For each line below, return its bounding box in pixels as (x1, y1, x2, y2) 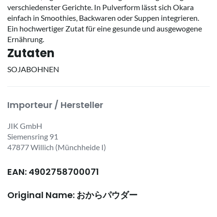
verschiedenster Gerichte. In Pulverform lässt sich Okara (7, 2, 194, 12)
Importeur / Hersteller (7, 99, 103, 111)
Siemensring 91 (7, 132, 58, 141)
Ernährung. (7, 34, 44, 44)
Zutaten (7, 45, 55, 62)
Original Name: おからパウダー (7, 189, 138, 201)
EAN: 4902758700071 (7, 166, 99, 178)
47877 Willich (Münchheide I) (7, 142, 106, 152)
